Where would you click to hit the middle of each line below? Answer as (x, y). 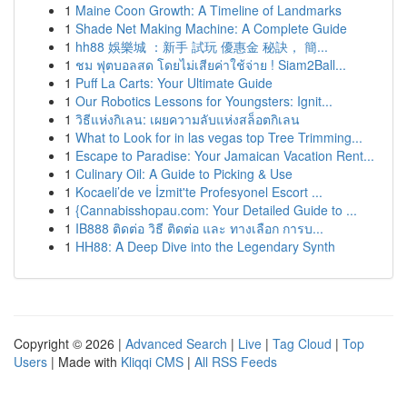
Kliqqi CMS (152, 362)
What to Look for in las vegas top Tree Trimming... (219, 137)
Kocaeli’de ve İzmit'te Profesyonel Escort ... (199, 192)
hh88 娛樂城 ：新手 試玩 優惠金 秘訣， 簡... (202, 46)
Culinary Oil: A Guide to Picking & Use (184, 174)
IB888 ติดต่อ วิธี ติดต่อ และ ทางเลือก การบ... (199, 228)
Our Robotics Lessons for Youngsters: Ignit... (204, 101)
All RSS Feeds (236, 362)
